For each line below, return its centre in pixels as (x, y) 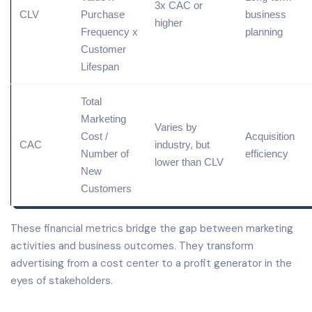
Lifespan (100, 66)
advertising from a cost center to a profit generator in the (151, 263)
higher (169, 22)
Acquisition (270, 136)
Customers (106, 188)
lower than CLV (189, 162)
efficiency (267, 153)
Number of (105, 153)
